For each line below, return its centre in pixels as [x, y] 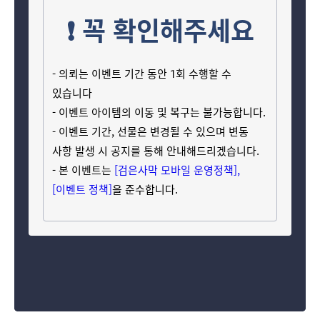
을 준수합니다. [145, 190]
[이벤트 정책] [82, 190]
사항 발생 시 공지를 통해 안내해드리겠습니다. [156, 151]
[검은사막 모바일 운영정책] [176, 170]
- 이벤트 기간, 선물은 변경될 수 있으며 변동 [150, 132]
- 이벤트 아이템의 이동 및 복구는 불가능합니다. [159, 112]
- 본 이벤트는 [83, 170]
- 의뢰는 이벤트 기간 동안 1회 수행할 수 [142, 74]
